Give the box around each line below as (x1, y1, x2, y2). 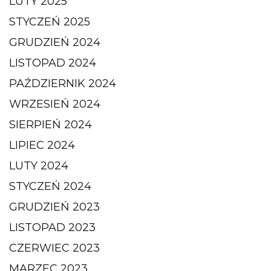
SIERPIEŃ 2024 (9, 118, 92, 131)
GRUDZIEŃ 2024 (9, 36, 100, 49)
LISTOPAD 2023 (9, 221, 96, 234)
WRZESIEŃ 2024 (9, 97, 100, 111)
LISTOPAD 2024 (9, 56, 96, 70)
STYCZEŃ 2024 (9, 180, 91, 193)
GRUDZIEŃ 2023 (9, 200, 100, 214)
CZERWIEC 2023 (9, 241, 100, 255)
